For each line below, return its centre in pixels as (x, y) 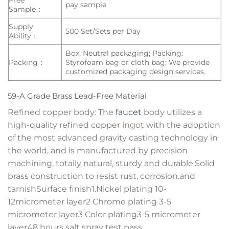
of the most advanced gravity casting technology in (113, 138)
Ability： (24, 36)
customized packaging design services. (136, 71)
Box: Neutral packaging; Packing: (124, 53)
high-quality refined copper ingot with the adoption (114, 125)
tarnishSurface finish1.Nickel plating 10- (87, 189)
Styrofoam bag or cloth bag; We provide (138, 62)
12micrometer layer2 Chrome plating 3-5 (89, 202)
